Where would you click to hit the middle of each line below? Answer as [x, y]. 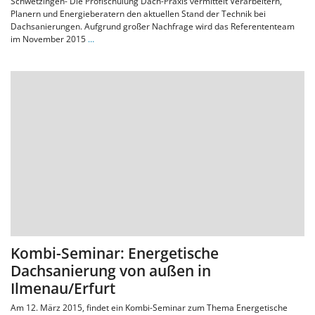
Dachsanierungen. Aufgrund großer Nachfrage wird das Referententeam [153, 27]
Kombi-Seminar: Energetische [115, 253]
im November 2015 [49, 39]
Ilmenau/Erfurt [63, 289]
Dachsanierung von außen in [111, 271]
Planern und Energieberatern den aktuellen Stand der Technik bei [138, 14]
